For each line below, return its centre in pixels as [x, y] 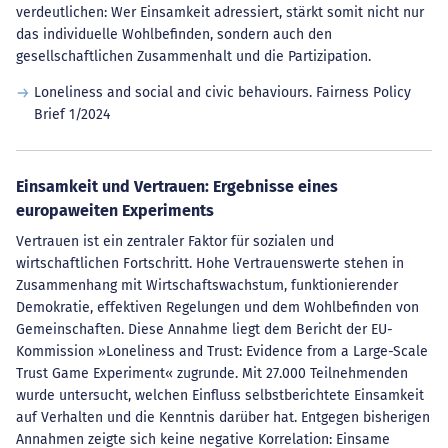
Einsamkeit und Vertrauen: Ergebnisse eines [177, 186]
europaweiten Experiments [115, 210]
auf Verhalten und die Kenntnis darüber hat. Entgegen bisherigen [223, 417]
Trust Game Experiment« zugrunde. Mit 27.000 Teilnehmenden [212, 373]
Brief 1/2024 [71, 114]
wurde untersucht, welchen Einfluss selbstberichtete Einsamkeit [220, 395]
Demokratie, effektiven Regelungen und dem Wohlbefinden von [217, 307]
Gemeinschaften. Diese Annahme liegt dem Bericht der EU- [204, 329]
